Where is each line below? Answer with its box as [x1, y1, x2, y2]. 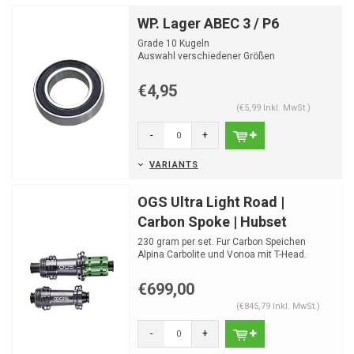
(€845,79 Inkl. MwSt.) [235, 301, 320, 311]
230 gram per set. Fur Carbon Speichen [137, 236, 306, 247]
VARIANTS [149, 160, 198, 170]
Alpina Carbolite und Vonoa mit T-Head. [137, 249, 307, 260]
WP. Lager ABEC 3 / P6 [137, 15, 279, 32]
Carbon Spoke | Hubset [137, 213, 287, 230]
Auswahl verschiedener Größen [137, 51, 275, 62]
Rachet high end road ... [137, 262, 241, 273]
